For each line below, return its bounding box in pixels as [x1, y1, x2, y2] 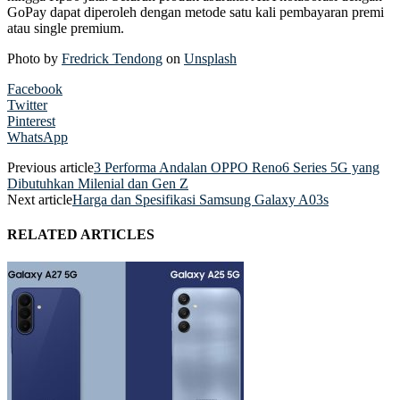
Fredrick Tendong [62, 50, 162, 66]
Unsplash [184, 50, 237, 66]
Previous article [7, 159, 94, 175]
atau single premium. [7, 20, 124, 36]
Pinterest [7, 112, 55, 129]
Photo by [7, 50, 62, 66]
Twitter [7, 96, 47, 112]
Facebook [7, 80, 62, 96]
